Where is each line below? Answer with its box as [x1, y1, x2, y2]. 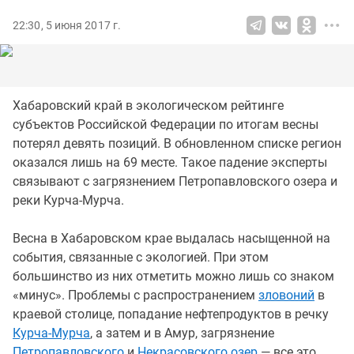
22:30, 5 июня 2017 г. [13, 19, 122, 32]
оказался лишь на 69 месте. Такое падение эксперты [13, 155, 327, 170]
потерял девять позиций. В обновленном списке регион [13, 136, 341, 151]
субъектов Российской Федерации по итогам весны [13, 117, 318, 132]
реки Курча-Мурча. [13, 193, 124, 208]
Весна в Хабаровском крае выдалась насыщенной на [13, 231, 330, 246]
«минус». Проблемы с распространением [13, 288, 258, 303]
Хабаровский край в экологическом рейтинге [13, 98, 284, 113]
